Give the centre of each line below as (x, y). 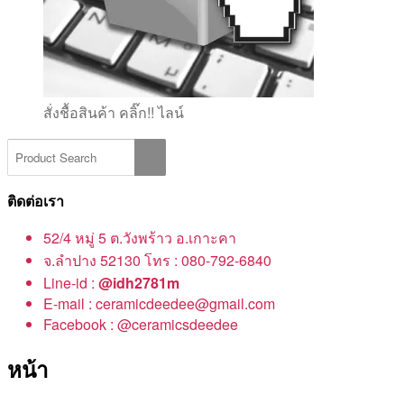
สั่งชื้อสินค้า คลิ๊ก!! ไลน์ (114, 113)
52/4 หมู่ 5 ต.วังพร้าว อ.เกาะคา (140, 238)
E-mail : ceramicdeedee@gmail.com (159, 304)
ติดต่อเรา (36, 201)
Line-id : (71, 283)
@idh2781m (139, 283)
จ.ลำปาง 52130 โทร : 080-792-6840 (157, 261)
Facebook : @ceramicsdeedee (141, 325)
